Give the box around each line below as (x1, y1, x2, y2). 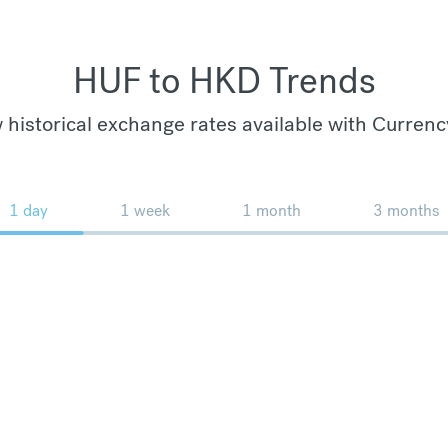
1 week (120, 199, 170, 221)
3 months (373, 199, 439, 221)
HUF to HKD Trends (72, 57, 376, 104)
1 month (242, 199, 301, 221)
